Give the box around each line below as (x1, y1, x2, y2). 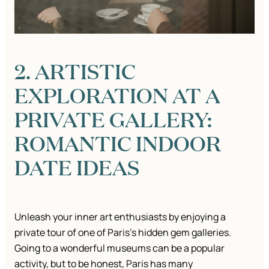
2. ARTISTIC (14, 56, 136, 86)
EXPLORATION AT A (14, 80, 220, 110)
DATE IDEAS (14, 153, 139, 182)
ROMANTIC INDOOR (14, 128, 221, 158)
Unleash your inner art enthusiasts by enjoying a (14, 210, 226, 224)
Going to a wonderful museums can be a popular (14, 241, 225, 255)
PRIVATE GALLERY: (14, 104, 212, 134)
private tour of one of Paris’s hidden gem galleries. (14, 226, 231, 240)
